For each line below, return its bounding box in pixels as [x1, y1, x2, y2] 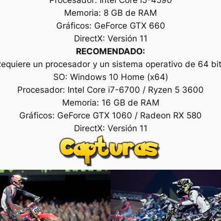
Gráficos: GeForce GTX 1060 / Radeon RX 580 [19, 110, 202, 120]
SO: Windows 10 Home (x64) [53, 72, 168, 82]
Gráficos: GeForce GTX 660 [56, 20, 165, 31]
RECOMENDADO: [76, 46, 145, 56]
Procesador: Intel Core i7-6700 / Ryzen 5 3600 [17, 84, 204, 95]
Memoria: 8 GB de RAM [64, 7, 157, 18]
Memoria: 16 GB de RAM [62, 97, 159, 108]
